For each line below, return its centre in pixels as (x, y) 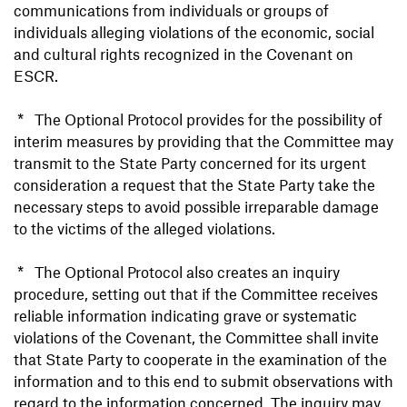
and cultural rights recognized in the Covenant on (184, 54)
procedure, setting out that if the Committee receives (196, 294)
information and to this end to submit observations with (203, 381)
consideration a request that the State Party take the (194, 185)
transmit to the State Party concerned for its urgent (190, 163)
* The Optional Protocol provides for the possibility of (198, 119)
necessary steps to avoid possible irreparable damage (196, 207)
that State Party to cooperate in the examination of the (200, 359)
